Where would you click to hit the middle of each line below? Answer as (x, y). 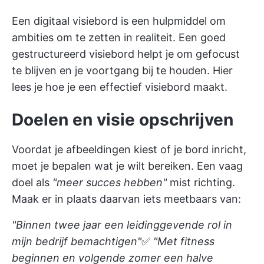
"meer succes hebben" (110, 183)
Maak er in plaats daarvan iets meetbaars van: (126, 199)
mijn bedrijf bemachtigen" (77, 242)
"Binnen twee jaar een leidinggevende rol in (122, 225)
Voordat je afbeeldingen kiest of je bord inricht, (129, 150)
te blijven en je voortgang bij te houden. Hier (122, 71)
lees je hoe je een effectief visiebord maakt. (120, 87)
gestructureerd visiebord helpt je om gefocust (126, 54)
